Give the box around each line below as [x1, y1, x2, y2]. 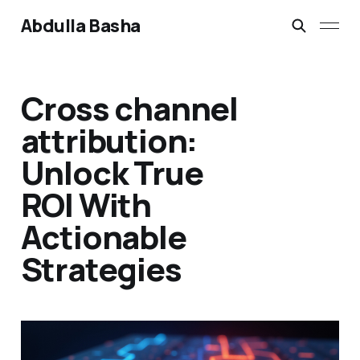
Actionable [20, 215, 186, 260]
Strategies [20, 247, 182, 292]
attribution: [20, 118, 198, 163]
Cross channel [20, 86, 239, 131]
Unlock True [20, 150, 203, 195]
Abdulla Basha [20, 14, 141, 38]
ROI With [20, 182, 152, 227]
